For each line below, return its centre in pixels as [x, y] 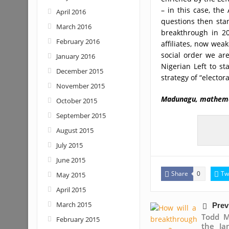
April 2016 [71, 12]
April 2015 [71, 190]
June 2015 [71, 160]
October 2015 [76, 101]
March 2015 [74, 204]
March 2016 [74, 27]
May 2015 [71, 175]
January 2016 [75, 56]
